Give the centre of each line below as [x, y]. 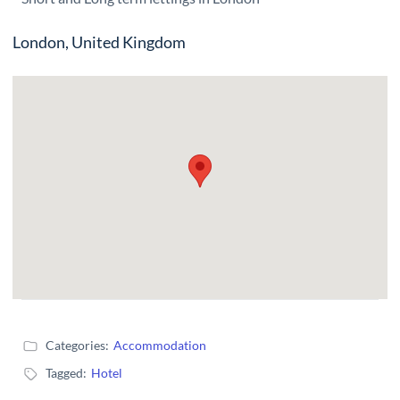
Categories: [77, 346]
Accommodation [160, 346]
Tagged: [66, 373]
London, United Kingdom [99, 42]
